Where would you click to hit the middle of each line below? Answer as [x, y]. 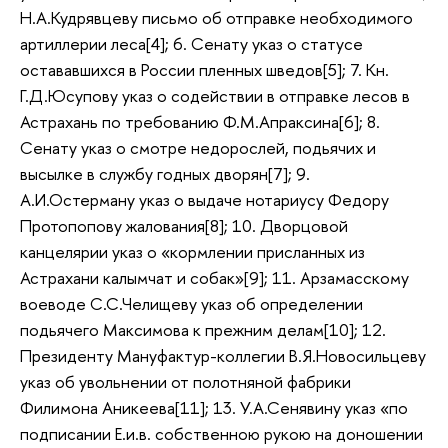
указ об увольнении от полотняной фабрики [185, 382]
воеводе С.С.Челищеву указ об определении [191, 304]
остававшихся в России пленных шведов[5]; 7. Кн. [204, 70]
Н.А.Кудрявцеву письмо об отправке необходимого [216, 18]
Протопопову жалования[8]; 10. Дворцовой [184, 226]
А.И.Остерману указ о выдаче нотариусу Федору [204, 200]
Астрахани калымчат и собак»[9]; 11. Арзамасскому [214, 278]
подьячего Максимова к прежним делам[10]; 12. [203, 330]
